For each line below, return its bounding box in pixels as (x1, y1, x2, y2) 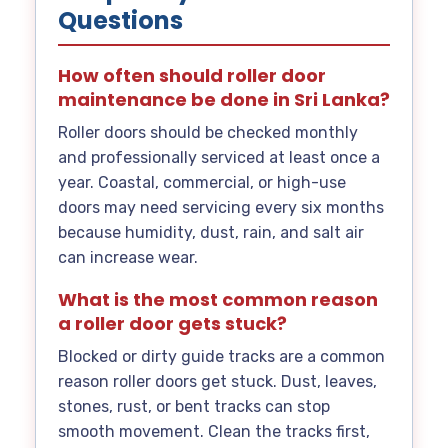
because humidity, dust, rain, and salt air (58, 223, 364, 243)
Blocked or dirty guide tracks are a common (58, 347, 385, 367)
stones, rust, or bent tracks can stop (58, 397, 330, 417)
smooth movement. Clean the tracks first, (58, 422, 370, 442)
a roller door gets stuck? (58, 311, 287, 337)
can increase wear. (58, 248, 198, 268)
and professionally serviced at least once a (58, 148, 380, 168)
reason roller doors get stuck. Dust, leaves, (58, 372, 377, 392)
